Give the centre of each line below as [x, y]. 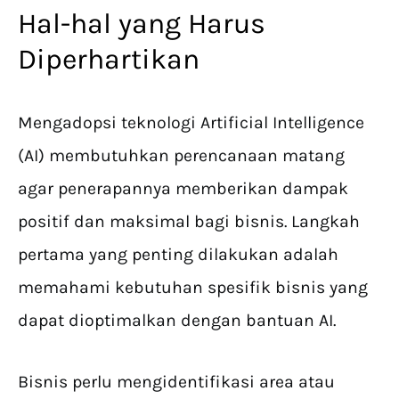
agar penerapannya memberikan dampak [183, 189]
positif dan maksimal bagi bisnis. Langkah [189, 222]
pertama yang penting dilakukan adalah [178, 255]
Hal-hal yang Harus [142, 24]
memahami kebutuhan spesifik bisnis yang [193, 288]
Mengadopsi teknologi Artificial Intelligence [191, 123]
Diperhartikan [109, 60]
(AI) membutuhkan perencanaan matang [181, 156]
